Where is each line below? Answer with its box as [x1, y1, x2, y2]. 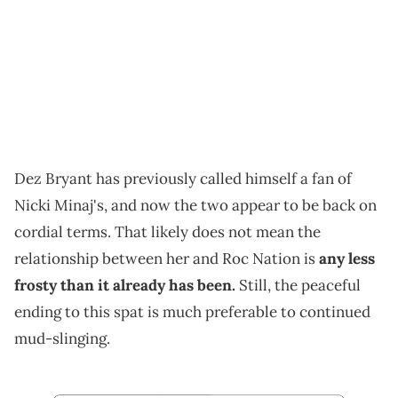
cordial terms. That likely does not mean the [14, 222, 321, 243]
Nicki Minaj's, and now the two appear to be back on [14, 195, 377, 216]
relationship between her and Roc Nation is [14, 249, 319, 269]
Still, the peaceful [235, 275, 361, 296]
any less [319, 249, 375, 269]
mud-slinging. [14, 329, 110, 349]
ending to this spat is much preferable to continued [14, 302, 370, 322]
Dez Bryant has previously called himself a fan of [14, 169, 352, 189]
